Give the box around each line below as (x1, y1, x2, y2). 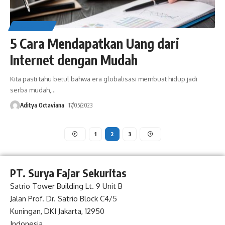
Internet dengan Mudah (10, 52, 138, 69)
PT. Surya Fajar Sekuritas (10, 166, 127, 180)
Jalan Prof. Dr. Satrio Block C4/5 (10, 194, 117, 204)
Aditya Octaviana (20, 101, 64, 109)
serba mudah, (10, 86, 51, 94)
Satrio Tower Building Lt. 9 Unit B (10, 181, 123, 191)
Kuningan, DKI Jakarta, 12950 (10, 206, 104, 216)
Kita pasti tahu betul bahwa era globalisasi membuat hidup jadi (10, 75, 197, 83)
